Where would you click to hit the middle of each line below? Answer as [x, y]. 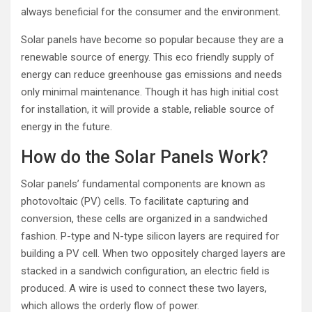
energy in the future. [67, 127]
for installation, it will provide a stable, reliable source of [148, 109]
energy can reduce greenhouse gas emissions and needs [151, 75]
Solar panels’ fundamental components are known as [143, 184]
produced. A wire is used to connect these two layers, [144, 288]
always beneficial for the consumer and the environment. [151, 12]
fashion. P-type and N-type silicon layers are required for [150, 236]
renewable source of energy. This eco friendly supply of [148, 57]
